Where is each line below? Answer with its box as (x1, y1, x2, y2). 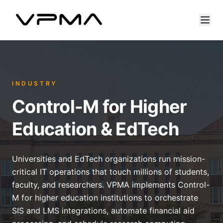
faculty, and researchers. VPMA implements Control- (12, 180, 210, 190)
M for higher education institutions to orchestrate (12, 193, 198, 203)
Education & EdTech (12, 118, 179, 140)
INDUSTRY (12, 80, 57, 87)
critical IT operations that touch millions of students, (12, 167, 209, 177)
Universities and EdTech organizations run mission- (12, 154, 205, 164)
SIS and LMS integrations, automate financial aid (12, 206, 195, 216)
